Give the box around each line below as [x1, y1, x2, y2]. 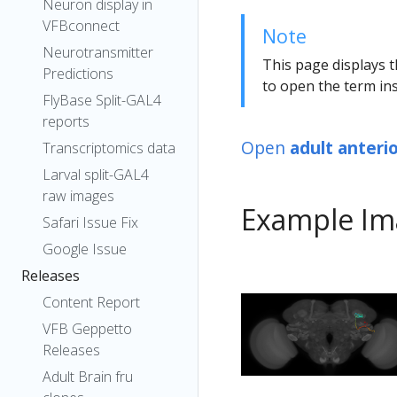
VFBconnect [43, 16, 120, 35]
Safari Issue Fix [43, 213, 138, 232]
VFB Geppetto [43, 319, 132, 339]
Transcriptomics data [43, 138, 175, 158]
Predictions [43, 64, 113, 83]
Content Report [43, 292, 140, 312]
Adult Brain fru [43, 367, 133, 386]
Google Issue [43, 239, 127, 259]
